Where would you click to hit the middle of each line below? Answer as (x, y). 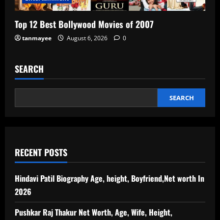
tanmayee (37, 38)
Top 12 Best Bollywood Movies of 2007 (84, 24)
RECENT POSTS (41, 152)
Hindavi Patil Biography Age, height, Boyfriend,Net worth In (110, 179)
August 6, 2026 (87, 38)
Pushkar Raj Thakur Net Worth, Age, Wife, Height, (94, 212)
